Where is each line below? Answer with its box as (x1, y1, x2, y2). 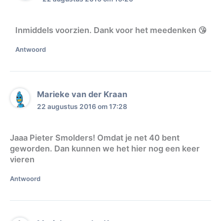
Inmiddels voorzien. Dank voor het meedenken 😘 (15, 25, 207, 35)
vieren (10, 154, 35, 165)
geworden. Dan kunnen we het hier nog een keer (10, 144, 200, 154)
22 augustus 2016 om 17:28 (37, 102, 128, 110)
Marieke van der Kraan (37, 89, 128, 99)
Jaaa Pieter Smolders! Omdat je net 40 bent (10, 133, 180, 143)
